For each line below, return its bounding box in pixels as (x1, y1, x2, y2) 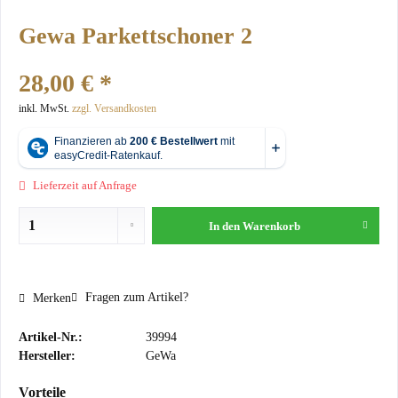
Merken (33, 291, 71, 306)
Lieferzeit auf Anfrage (30, 179, 137, 192)
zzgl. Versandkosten (72, 102, 156, 115)
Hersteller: (19, 349, 76, 363)
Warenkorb (243, 219, 301, 233)
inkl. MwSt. (19, 102, 72, 115)
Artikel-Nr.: (19, 330, 83, 345)
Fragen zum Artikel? (82, 291, 188, 305)
